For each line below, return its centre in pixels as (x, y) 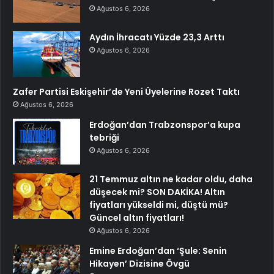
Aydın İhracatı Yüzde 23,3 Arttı (157, 37)
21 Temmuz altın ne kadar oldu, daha (171, 179)
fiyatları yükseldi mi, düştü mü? (159, 205)
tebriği (104, 137)
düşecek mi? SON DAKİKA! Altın (157, 192)
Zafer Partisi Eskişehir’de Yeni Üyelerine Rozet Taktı (126, 91)
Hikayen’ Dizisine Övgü (139, 263)
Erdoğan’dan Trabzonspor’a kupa (165, 124)
